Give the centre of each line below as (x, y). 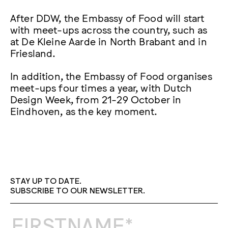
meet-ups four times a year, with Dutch (101, 87)
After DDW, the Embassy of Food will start (107, 18)
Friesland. (33, 53)
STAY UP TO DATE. (46, 180)
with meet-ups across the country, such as (109, 29)
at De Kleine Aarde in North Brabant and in (109, 41)
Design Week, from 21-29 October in (96, 99)
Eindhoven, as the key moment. (84, 111)
